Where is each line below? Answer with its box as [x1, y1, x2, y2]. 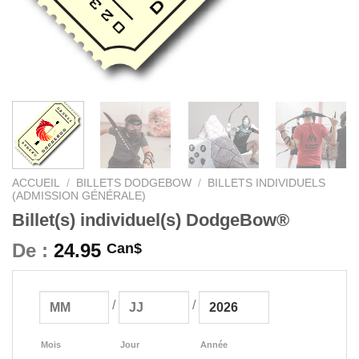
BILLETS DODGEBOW [76, 176, 192, 189]
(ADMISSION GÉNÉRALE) [12, 189, 146, 202]
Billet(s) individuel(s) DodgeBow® [12, 209, 289, 230]
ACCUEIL [12, 176, 60, 189]
